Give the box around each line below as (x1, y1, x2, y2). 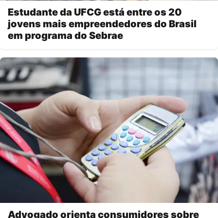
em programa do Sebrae (8, 30, 123, 42)
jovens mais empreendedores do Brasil (8, 18, 197, 30)
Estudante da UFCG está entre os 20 (8, 6, 182, 18)
